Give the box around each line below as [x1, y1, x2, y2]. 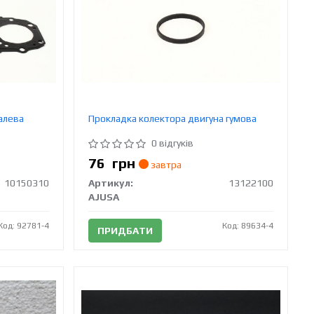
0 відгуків [151, 137, 194, 149]
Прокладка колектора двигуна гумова [88, 113, 257, 124]
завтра [149, 159, 182, 170]
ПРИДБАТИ [97, 225, 153, 236]
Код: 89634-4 [222, 221, 274, 231]
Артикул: [88, 177, 134, 189]
